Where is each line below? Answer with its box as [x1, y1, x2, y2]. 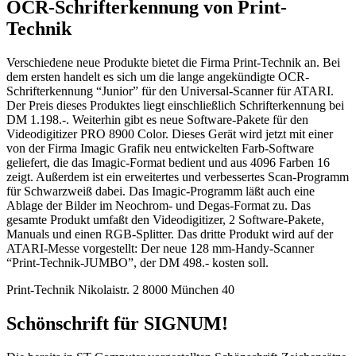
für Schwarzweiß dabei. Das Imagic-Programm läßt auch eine [6, 184, 315, 198]
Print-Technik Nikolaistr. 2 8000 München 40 [6, 282, 234, 296]
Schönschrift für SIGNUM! [6, 312, 228, 334]
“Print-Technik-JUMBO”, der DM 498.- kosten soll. [6, 255, 269, 269]
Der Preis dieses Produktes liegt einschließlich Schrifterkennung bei [6, 98, 344, 112]
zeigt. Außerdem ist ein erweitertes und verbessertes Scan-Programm [6, 169, 349, 184]
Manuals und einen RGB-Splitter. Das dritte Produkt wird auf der [6, 226, 333, 241]
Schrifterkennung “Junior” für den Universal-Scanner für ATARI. [6, 83, 334, 98]
